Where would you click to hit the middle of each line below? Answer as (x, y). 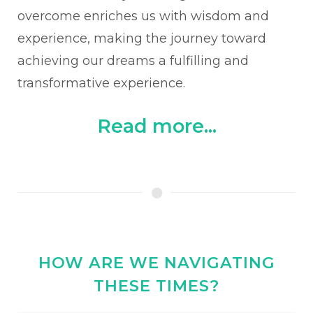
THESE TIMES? (156, 286)
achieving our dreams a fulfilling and (133, 61)
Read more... (156, 126)
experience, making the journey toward (142, 38)
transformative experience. (101, 83)
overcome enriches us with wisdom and (143, 16)
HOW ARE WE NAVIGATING (156, 263)
